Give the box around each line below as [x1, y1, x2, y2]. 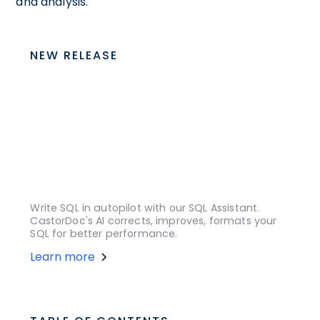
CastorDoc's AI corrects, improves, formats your [30, 213, 277, 228]
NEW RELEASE [30, 47, 119, 64]
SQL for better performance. [30, 226, 178, 241]
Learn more [30, 248, 96, 265]
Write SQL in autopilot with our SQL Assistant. [30, 200, 260, 215]
